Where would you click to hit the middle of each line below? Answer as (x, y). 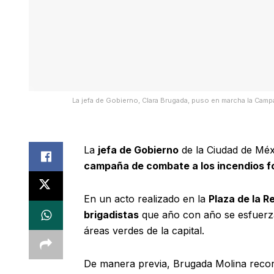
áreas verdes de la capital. (144, 231)
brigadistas (111, 215)
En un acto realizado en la (146, 199)
